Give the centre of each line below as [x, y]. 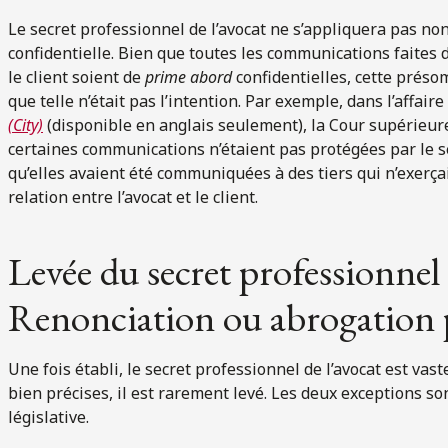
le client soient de [76, 76]
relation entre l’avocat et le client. [133, 196]
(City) [25, 124]
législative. [48, 416]
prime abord [188, 76]
